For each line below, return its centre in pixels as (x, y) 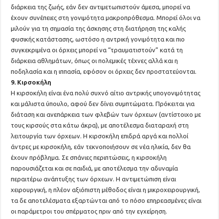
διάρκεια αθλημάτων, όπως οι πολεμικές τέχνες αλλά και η (95, 61)
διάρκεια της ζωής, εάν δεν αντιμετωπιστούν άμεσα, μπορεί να (101, 7)
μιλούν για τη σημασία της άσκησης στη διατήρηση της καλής (99, 28)
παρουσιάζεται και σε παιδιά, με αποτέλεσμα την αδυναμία (95, 168)
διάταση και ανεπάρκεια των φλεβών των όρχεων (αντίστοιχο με (106, 114)
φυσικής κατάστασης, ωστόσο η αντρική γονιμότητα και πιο (98, 39)
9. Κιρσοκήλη (31, 82)
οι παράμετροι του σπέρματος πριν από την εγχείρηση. (89, 211)
